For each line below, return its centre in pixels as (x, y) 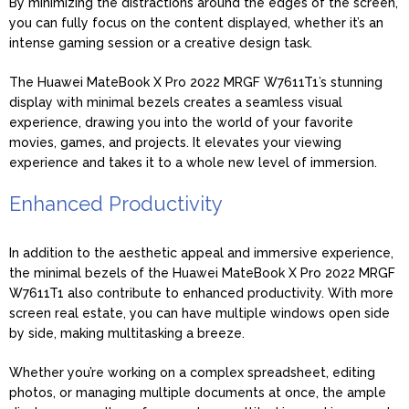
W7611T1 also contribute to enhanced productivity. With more (201, 293)
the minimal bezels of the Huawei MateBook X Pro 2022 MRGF (202, 273)
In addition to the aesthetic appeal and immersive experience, (201, 252)
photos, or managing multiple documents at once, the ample (198, 392)
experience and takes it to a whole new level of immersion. (193, 162)
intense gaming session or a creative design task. (161, 42)
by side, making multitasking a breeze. (127, 333)
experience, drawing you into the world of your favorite (181, 122)
